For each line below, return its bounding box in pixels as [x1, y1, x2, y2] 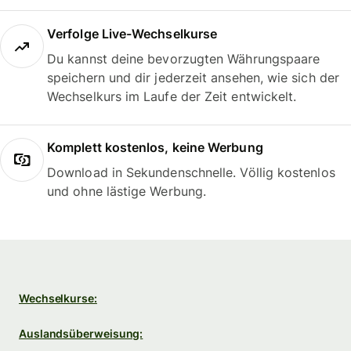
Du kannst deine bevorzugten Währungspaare [47, 50, 320, 67]
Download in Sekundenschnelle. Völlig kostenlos [47, 165, 335, 181]
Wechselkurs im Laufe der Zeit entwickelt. [47, 88, 297, 104]
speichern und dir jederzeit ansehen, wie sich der [47, 69, 339, 85]
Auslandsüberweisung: [19, 327, 143, 341]
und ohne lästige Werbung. [47, 183, 207, 200]
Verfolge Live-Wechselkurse [47, 25, 218, 42]
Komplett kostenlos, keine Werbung [47, 139, 263, 156]
